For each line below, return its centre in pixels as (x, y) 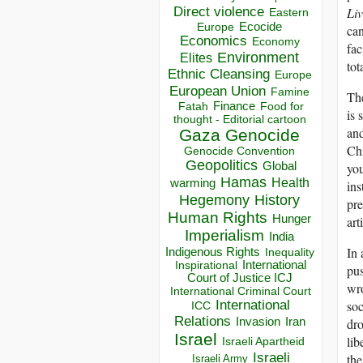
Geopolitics (221, 166)
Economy (275, 42)
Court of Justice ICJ (239, 278)
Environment (258, 58)
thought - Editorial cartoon (239, 120)
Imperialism (224, 236)
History (277, 201)
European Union (218, 91)
